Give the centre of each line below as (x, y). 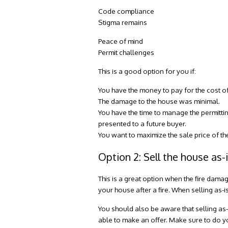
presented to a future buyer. (142, 123)
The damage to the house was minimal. (159, 101)
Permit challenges (126, 52)
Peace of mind (121, 41)
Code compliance (126, 11)
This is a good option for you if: (147, 71)
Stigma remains (123, 22)
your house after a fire (134, 190)
